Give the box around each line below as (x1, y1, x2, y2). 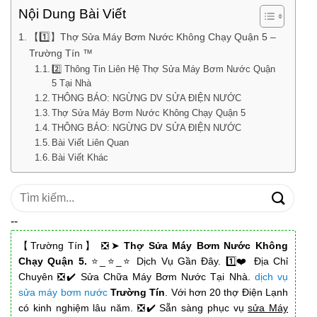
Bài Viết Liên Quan (52, 137, 129, 148)
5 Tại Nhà (52, 77, 92, 88)
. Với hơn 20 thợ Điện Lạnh (165, 286, 289, 298)
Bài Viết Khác (52, 151, 109, 163)
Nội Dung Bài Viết (18, 6, 126, 22)
